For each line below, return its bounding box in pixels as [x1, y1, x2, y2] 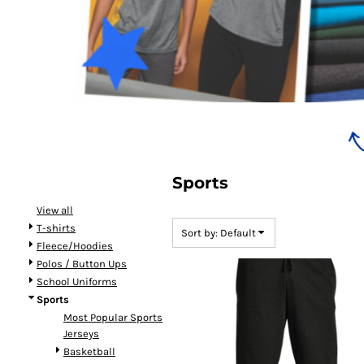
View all [37, 203, 73, 216]
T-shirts [37, 221, 76, 234]
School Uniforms [37, 275, 117, 288]
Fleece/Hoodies [37, 239, 113, 252]
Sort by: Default [181, 226, 256, 239]
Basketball [63, 344, 115, 357]
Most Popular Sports [63, 310, 162, 323]
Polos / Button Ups [37, 257, 127, 270]
